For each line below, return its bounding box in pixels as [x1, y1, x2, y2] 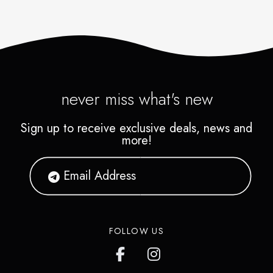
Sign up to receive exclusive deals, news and [21, 119, 252, 137]
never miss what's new [60, 86, 213, 112]
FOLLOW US [108, 224, 165, 237]
